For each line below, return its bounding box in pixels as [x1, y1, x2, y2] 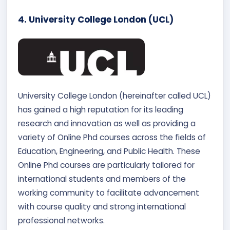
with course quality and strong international [18, 201, 186, 212]
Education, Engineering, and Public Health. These [18, 146, 200, 157]
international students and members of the [18, 174, 186, 184]
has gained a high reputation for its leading [18, 104, 183, 115]
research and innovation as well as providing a [18, 118, 196, 129]
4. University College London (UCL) [18, 13, 174, 26]
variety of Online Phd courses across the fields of [18, 132, 206, 143]
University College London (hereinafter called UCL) [18, 90, 211, 101]
